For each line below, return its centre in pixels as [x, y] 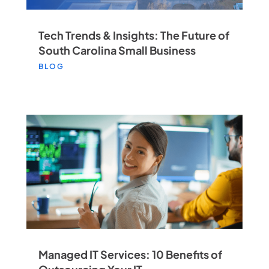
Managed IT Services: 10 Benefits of [130, 254]
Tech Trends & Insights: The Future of [134, 35]
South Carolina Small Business [117, 50]
